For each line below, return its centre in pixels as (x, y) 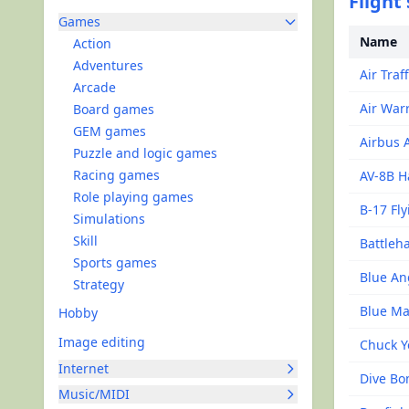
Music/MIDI (94, 394)
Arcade (94, 87)
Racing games (116, 175)
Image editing (102, 342)
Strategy (99, 284)
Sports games (115, 262)
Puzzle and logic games (145, 153)
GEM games (110, 131)
